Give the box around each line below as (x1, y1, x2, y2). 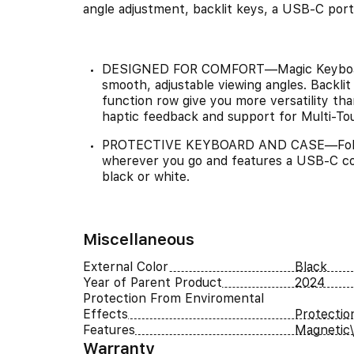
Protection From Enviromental (82, 291, 264, 307)
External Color (82, 259, 168, 275)
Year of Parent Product (82, 275, 222, 291)
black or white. (101, 169, 190, 185)
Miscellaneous (82, 230, 194, 250)
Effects (82, 307, 128, 322)
